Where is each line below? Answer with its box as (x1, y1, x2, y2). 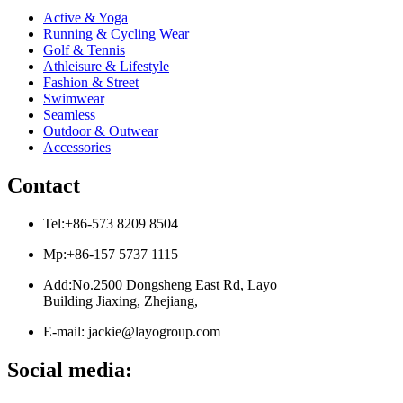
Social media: (7, 358, 132, 382)
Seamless (43, 107, 95, 123)
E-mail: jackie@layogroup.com (43, 324, 220, 340)
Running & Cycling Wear (43, 26, 189, 42)
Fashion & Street (43, 75, 139, 91)
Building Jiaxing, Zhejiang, (43, 293, 201, 309)
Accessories (43, 139, 111, 156)
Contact (7, 174, 80, 198)
